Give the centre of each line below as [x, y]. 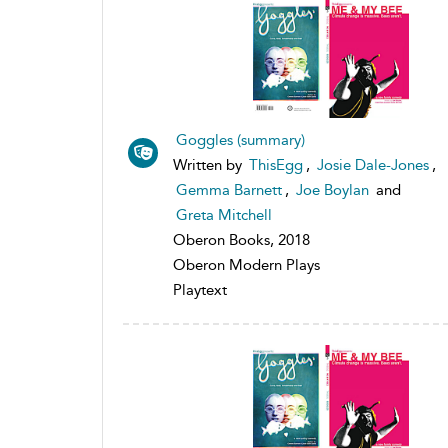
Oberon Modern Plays [246, 264]
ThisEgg [276, 164]
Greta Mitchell [224, 214]
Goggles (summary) [240, 139]
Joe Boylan [332, 189]
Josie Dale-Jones [373, 164]
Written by [209, 164]
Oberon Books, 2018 [241, 239]
